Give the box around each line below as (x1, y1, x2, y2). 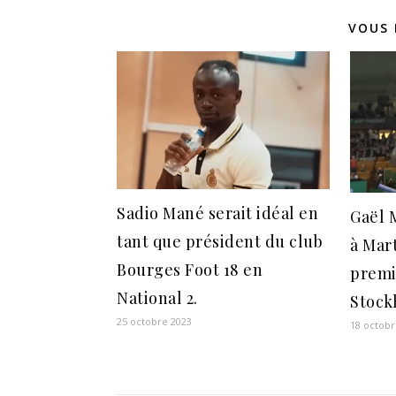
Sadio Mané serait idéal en (117, 202, 318, 224)
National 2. (117, 286, 198, 308)
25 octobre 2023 (117, 314, 192, 328)
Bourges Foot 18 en (117, 258, 263, 280)
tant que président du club (117, 230, 323, 252)
